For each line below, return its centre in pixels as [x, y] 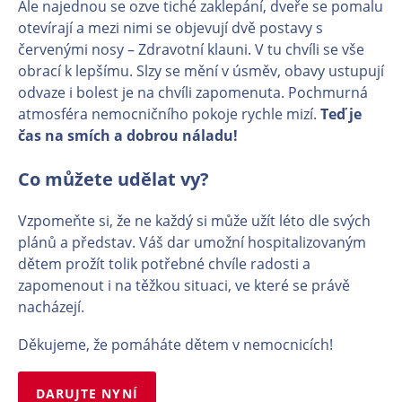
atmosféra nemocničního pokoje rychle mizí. [169, 114]
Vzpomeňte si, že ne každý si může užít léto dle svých [194, 221]
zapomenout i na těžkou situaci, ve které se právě [184, 285]
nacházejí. [51, 307]
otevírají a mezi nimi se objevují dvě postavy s [170, 28]
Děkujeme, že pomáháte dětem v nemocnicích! [175, 345]
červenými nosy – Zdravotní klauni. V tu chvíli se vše [191, 49]
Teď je [341, 114]
